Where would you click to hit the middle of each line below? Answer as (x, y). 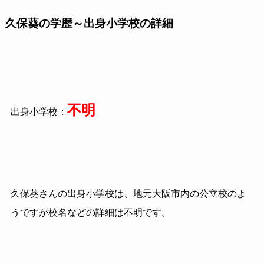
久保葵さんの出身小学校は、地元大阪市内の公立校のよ (128, 193)
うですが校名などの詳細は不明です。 (90, 212)
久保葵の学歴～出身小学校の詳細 (89, 24)
